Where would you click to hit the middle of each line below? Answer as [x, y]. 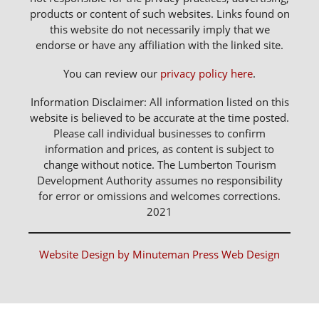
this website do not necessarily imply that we [159, 29]
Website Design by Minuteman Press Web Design [159, 254]
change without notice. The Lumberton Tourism [159, 164]
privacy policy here [206, 73]
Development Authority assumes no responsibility [159, 180]
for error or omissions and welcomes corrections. [159, 195]
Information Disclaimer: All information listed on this [159, 101]
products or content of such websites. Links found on [159, 13]
